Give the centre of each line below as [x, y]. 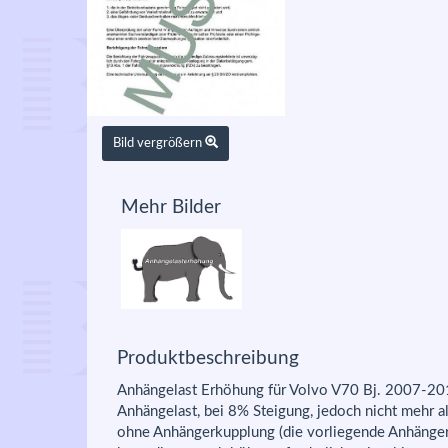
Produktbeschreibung [208, 358]
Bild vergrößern [159, 143]
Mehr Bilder [171, 207]
